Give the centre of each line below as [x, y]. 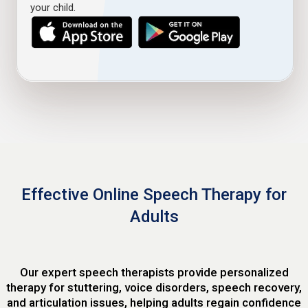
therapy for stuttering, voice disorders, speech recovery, [154, 288]
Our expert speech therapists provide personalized [154, 273]
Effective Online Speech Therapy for [154, 195]
